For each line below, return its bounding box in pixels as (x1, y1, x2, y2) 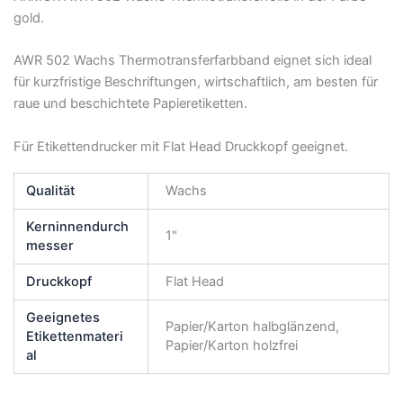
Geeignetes (25, 309, 100, 327)
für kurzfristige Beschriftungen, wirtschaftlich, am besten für (13, 74, 378, 91)
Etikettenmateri (25, 328, 123, 345)
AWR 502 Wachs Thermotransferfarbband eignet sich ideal (13, 52, 372, 69)
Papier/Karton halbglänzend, (166, 318, 340, 336)
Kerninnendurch (25, 219, 129, 236)
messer (25, 237, 74, 255)
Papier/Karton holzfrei (166, 337, 299, 354)
